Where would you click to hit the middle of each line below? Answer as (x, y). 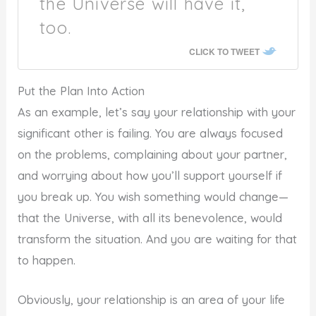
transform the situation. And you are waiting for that (158, 239)
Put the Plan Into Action (81, 91)
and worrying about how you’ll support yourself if (150, 176)
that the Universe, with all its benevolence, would (150, 218)
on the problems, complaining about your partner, (153, 155)
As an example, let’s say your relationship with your (157, 113)
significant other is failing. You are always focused (151, 134)
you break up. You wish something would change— (153, 197)
